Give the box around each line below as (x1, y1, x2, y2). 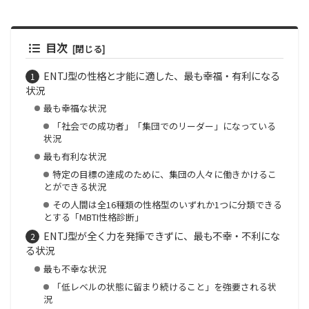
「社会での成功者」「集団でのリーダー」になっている (52, 119, 276, 133)
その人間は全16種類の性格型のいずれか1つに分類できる (52, 197, 282, 211)
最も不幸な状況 (43, 261, 106, 275)
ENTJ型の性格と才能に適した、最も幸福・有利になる (43, 68, 280, 83)
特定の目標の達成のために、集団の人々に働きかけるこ (52, 167, 277, 181)
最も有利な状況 (43, 150, 106, 163)
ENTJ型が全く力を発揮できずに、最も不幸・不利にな (43, 228, 280, 243)
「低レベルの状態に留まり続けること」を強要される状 (52, 279, 277, 293)
